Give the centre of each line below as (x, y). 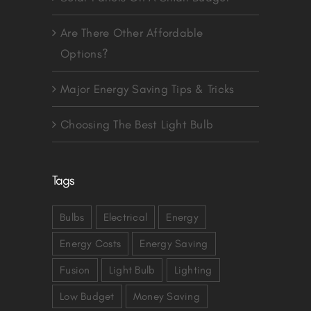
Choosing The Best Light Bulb (137, 124)
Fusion (75, 269)
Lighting (193, 269)
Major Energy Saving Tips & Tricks (148, 89)
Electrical (125, 217)
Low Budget (87, 296)
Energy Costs (91, 243)
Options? (85, 53)
